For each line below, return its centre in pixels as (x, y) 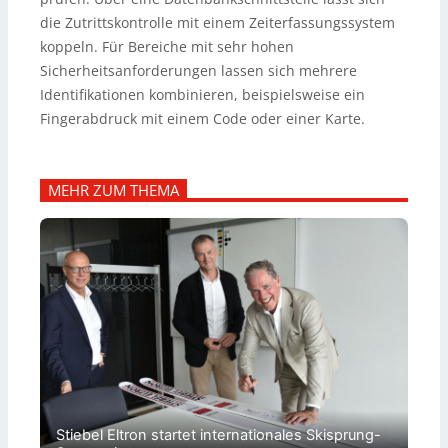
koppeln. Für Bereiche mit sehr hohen (167, 47)
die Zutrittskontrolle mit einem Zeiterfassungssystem (217, 23)
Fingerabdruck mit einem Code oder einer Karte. (202, 119)
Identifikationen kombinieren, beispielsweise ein (202, 95)
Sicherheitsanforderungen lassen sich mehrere (198, 71)
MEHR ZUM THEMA (113, 190)
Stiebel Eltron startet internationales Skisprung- (218, 435)
